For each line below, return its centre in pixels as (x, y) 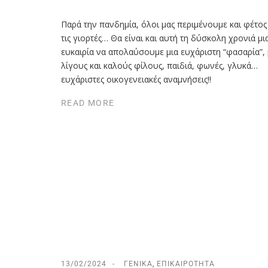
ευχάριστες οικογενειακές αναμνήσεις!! (136, 79)
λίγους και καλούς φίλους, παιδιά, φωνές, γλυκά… (159, 65)
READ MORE (88, 103)
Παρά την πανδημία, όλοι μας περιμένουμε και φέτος (164, 24)
